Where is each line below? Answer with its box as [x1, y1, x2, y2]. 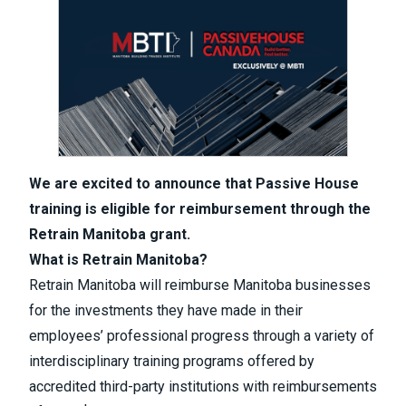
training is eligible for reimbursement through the [29, 199, 371, 217]
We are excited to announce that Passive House [29, 174, 359, 192]
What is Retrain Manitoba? [29, 250, 208, 268]
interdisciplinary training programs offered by [29, 352, 314, 370]
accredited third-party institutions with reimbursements [29, 377, 377, 395]
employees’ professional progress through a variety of [29, 326, 374, 344]
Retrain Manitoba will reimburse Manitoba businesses [29, 275, 371, 294]
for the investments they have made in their [29, 301, 303, 319]
